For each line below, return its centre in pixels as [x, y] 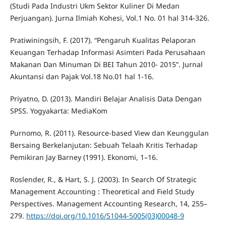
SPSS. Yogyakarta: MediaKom [59, 111]
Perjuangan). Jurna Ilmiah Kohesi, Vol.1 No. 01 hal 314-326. [109, 18]
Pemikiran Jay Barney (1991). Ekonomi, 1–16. [84, 157]
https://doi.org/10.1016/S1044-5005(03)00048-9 [105, 216]
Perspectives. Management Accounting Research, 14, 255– [108, 204]
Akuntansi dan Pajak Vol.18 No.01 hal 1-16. [82, 76]
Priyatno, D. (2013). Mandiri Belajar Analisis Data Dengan [106, 99]
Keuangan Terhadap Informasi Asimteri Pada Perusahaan [107, 52]
